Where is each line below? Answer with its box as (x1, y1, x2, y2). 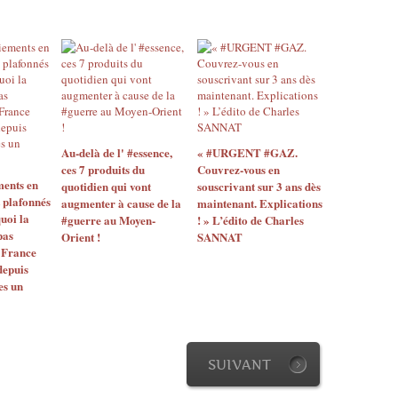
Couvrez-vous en (196, 161, 280, 178)
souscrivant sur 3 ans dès (196, 178, 321, 195)
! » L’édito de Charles (196, 211, 304, 228)
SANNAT (196, 228, 243, 245)
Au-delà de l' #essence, (61, 144, 172, 161)
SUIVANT (208, 356, 271, 373)
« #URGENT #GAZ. (196, 144, 298, 161)
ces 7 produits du (61, 161, 145, 178)
